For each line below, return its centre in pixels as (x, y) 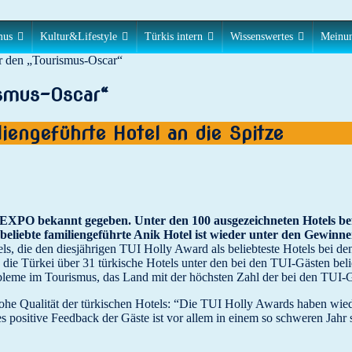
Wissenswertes (262, 37)
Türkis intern (174, 37)
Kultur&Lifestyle (79, 37)
